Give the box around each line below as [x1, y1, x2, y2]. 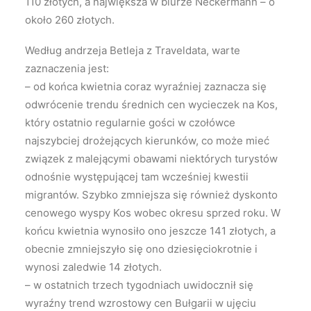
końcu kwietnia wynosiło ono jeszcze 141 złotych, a [25, 224, 276, 237]
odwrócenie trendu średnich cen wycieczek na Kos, [25, 97, 278, 111]
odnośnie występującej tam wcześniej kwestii [25, 169, 249, 183]
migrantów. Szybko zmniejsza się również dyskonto [25, 187, 278, 201]
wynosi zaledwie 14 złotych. [25, 260, 162, 274]
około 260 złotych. [25, 12, 115, 26]
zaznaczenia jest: [25, 61, 109, 75]
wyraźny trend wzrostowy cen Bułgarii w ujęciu [25, 296, 256, 310]
